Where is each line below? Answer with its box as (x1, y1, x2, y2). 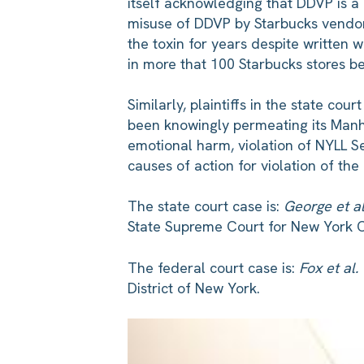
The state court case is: (128, 197, 284, 216)
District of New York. (128, 278, 260, 297)
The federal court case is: (128, 258, 299, 277)
